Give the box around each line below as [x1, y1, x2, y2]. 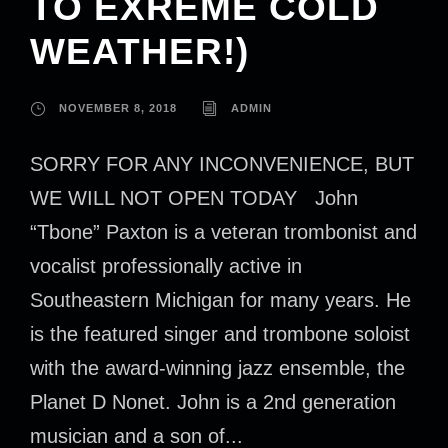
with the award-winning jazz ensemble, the [30, 357, 405, 380]
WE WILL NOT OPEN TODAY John [30, 187, 358, 210]
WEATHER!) [30, 31, 249, 73]
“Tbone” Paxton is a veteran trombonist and [30, 221, 417, 244]
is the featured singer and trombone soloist [30, 323, 410, 346]
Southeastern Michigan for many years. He [30, 289, 411, 312]
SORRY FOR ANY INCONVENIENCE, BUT [30, 153, 414, 176]
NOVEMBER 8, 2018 [59, 102, 177, 115]
